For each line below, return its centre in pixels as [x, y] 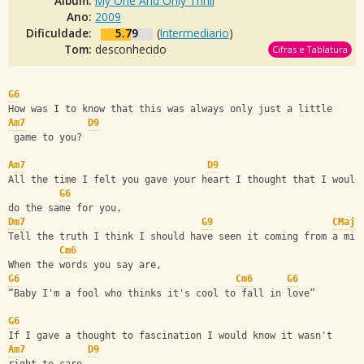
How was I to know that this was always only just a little [173, 109]
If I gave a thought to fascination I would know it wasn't [173, 336]
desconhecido [131, 49]
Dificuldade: [61, 33]
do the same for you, [65, 208]
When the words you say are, [85, 265]
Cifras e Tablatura [310, 49]
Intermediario [195, 33]
